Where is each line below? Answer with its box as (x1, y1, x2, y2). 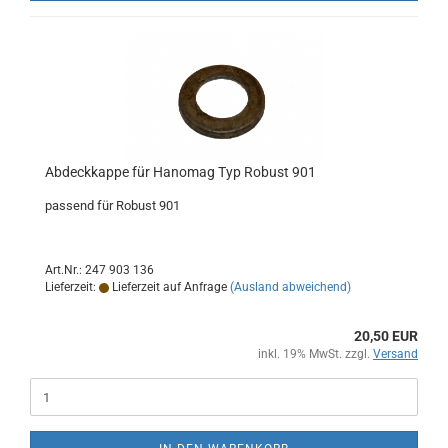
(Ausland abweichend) (230, 280, 351, 294)
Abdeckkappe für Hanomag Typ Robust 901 (45, 164, 316, 180)
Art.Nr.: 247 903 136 (45, 263, 154, 277)
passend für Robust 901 (45, 198, 180, 213)
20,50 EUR (354, 328, 418, 344)
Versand (373, 347, 418, 361)
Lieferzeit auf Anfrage (109, 280, 227, 294)
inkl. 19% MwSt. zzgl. (258, 347, 373, 361)
